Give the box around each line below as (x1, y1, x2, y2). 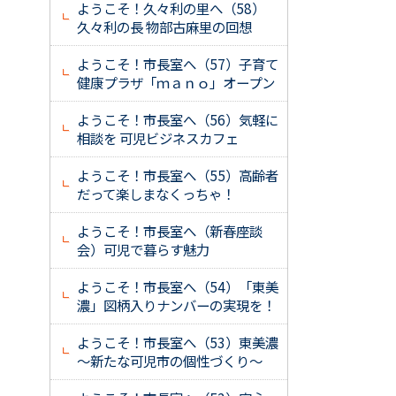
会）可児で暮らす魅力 (77, 240, 209, 259)
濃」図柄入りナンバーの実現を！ (77, 295, 276, 315)
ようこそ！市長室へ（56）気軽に (77, 110, 278, 129)
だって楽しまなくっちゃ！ (77, 184, 235, 203)
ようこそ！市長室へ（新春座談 (77, 221, 263, 240)
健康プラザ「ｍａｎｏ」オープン (77, 72, 275, 92)
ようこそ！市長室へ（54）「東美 (77, 277, 278, 296)
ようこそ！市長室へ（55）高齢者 (77, 165, 278, 185)
